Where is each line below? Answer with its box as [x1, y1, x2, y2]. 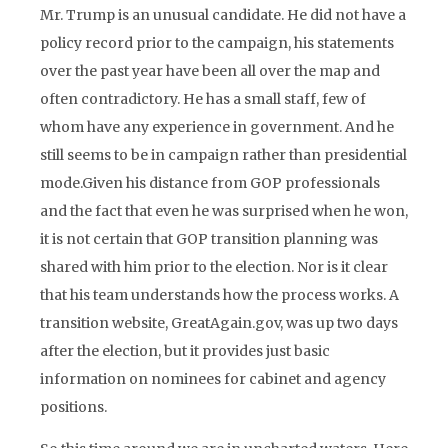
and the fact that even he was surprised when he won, [40, 202, 408, 220]
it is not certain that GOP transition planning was [40, 230, 378, 248]
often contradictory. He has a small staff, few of [40, 90, 366, 108]
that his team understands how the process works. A [40, 286, 399, 304]
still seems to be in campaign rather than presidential [40, 146, 407, 164]
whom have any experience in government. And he [40, 118, 394, 136]
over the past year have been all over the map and [40, 62, 380, 80]
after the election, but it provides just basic [40, 342, 330, 360]
